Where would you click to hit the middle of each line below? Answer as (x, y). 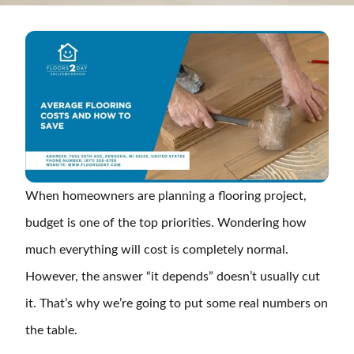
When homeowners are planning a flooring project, (166, 196)
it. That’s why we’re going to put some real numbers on (177, 303)
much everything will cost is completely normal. (157, 249)
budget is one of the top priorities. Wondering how (166, 222)
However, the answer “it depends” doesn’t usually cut (173, 276)
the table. (51, 330)
